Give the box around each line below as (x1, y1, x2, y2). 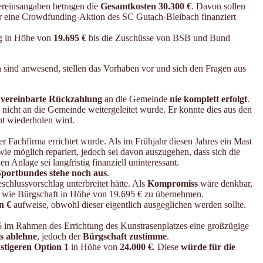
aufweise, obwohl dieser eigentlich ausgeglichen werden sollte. (11, 200, 246, 210)
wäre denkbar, (200, 178, 252, 189)
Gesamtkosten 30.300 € (100, 1, 191, 12)
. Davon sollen (191, 1, 245, 12)
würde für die (181, 242, 235, 252)
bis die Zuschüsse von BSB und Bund (86, 33, 230, 43)
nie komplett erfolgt (170, 94, 247, 104)
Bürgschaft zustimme (83, 231, 167, 242)
